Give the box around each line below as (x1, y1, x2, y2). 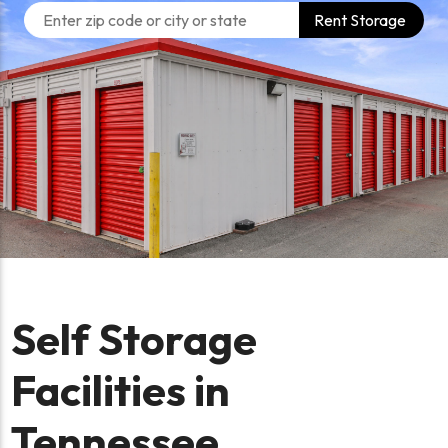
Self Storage (11, 312, 258, 367)
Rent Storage (314, 9, 406, 30)
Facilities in (11, 363, 231, 418)
